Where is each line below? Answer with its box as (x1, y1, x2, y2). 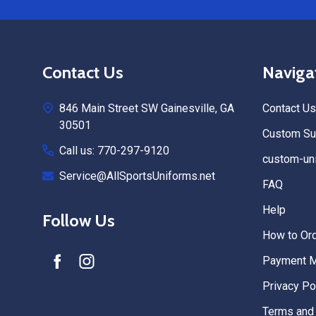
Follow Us (42, 210, 115, 231)
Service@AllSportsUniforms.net (59, 169, 215, 183)
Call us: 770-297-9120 (59, 144, 169, 158)
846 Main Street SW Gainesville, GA (59, 102, 234, 116)
